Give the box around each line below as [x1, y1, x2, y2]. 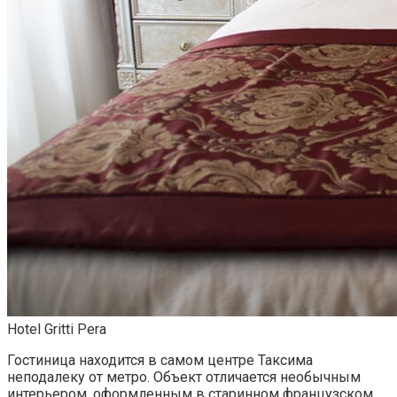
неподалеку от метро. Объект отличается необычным [7, 369, 361, 386]
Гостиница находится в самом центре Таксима [7, 352, 313, 370]
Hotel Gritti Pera [7, 321, 106, 339]
